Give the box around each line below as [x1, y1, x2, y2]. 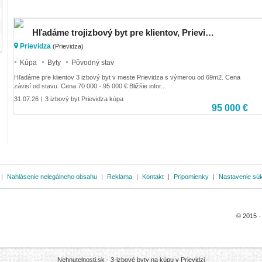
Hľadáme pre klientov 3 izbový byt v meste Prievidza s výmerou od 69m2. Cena [14, 74, 240, 81]
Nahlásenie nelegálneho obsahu [7, 173, 97, 180]
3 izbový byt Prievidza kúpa [45, 95, 123, 102]
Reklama [107, 173, 132, 180]
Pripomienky [174, 173, 209, 180]
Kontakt [142, 173, 164, 180]
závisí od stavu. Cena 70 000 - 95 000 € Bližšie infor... [14, 82, 166, 90]
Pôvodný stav [71, 58, 114, 67]
